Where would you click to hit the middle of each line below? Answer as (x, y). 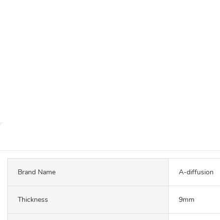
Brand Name (37, 172)
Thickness (33, 199)
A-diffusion (196, 172)
